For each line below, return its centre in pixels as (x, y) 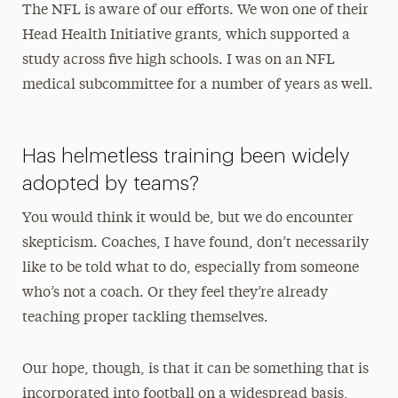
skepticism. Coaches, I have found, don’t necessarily (195, 243)
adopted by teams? (110, 183)
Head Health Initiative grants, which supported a (186, 35)
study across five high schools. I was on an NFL (178, 60)
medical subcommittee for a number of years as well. (197, 85)
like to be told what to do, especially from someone (190, 268)
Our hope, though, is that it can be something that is (195, 369)
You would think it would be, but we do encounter (187, 218)
